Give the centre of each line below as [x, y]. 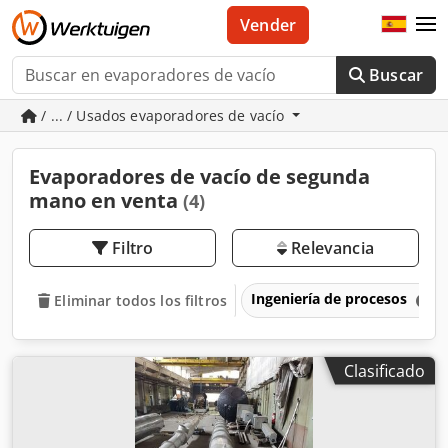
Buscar [396, 75]
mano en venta [106, 200]
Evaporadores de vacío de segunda [199, 176]
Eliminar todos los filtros [140, 300]
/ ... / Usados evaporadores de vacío [163, 115]
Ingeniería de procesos [330, 298]
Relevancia [330, 248]
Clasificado [384, 370]
